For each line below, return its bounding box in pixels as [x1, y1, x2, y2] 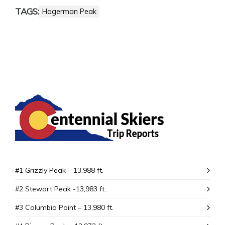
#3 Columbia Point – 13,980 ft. [15, 203, 114, 212]
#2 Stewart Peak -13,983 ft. [15, 184, 106, 194]
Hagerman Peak [42, 7, 96, 17]
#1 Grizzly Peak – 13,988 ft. [15, 166, 103, 175]
